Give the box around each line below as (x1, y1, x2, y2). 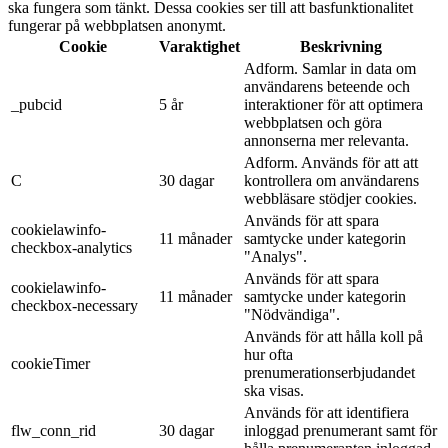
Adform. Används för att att (244, 153, 418, 171)
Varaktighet (159, 37, 240, 55)
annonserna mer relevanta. (244, 131, 409, 149)
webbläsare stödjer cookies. (244, 189, 417, 207)
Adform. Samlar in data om (244, 59, 416, 77)
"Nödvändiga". (244, 305, 340, 323)
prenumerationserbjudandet (244, 363, 415, 381)
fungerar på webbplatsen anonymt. (8, 16, 226, 34)
